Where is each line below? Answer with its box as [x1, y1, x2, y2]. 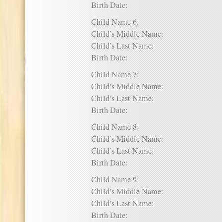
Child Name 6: [91, 16, 147, 27]
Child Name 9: [91, 174, 147, 185]
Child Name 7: [91, 69, 147, 80]
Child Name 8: [91, 121, 147, 132]
